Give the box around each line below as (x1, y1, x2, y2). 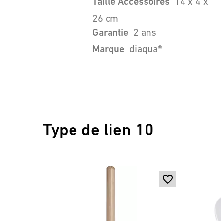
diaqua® (129, 43, 162, 54)
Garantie (92, 27, 128, 38)
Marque (92, 43, 124, 55)
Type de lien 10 (43, 120, 154, 139)
